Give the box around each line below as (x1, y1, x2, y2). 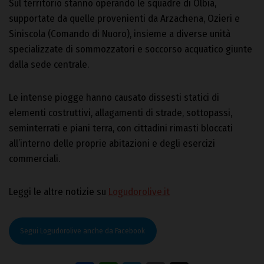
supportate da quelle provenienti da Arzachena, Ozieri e (9, 12, 240, 25)
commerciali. (9, 153, 60, 166)
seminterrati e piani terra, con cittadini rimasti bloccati (9, 122, 233, 135)
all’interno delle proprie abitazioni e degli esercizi (9, 137, 215, 150)
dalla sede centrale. (9, 58, 89, 71)
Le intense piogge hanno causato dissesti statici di (9, 91, 219, 104)
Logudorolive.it (108, 186, 170, 199)
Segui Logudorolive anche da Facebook (20, 226, 146, 236)
